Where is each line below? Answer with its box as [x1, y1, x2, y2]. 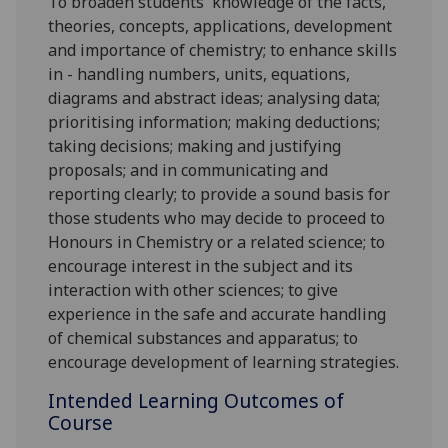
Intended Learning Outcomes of [48, 387, 345, 415]
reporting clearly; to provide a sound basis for [48, 183, 391, 206]
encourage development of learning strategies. [48, 351, 400, 374]
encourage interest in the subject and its [48, 255, 354, 278]
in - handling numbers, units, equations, [48, 63, 351, 86]
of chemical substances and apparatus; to [48, 327, 359, 350]
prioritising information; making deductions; [48, 111, 381, 134]
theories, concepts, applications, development [48, 15, 393, 38]
